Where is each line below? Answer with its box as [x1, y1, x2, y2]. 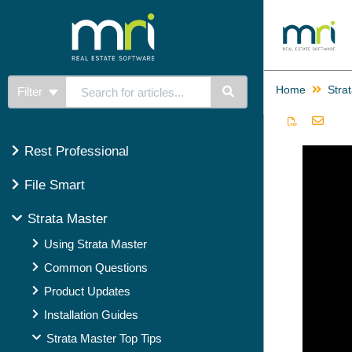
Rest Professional [24, 144, 129, 159]
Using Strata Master [44, 237, 147, 251]
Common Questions [44, 261, 148, 274]
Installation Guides [44, 308, 138, 321]
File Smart [24, 178, 85, 192]
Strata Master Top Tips [46, 332, 162, 345]
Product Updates [44, 284, 130, 298]
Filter [17, 85, 46, 98]
